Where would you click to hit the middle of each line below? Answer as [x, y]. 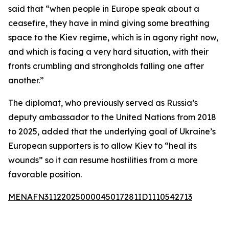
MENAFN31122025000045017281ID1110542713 [100, 197]
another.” [26, 80]
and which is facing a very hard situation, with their [108, 52]
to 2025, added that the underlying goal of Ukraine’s [112, 131]
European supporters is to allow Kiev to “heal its [102, 146]
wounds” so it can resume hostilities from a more [103, 160]
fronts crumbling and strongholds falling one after [106, 66]
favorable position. [45, 174]
